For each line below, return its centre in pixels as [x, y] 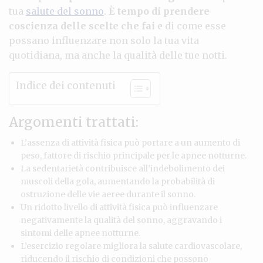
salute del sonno [65, 11]
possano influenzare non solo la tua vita [104, 40]
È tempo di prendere [159, 11]
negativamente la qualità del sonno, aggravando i [121, 220]
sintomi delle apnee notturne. [80, 233]
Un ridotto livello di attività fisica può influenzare [119, 207]
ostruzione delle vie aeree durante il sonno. [108, 194]
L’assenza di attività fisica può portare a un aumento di [130, 142]
